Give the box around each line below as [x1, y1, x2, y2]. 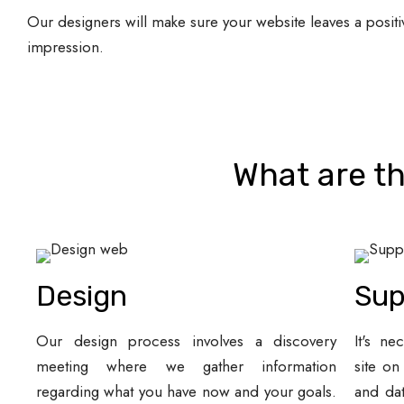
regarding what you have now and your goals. [36, 381, 337, 402]
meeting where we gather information [36, 355, 337, 377]
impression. [27, 36, 104, 58]
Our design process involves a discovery [36, 330, 337, 352]
